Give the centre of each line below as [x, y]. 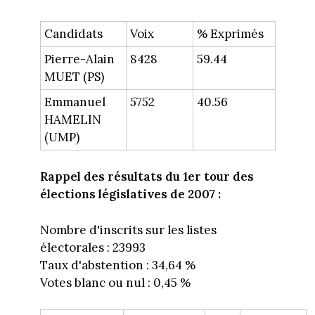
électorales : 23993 [92, 247]
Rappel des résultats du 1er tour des [147, 177]
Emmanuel [75, 102]
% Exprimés [230, 33]
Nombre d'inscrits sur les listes [128, 230]
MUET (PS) [74, 76]
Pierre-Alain [79, 59]
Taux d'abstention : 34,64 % [117, 265]
